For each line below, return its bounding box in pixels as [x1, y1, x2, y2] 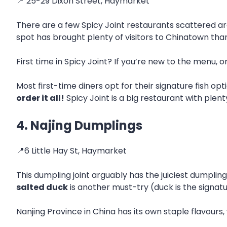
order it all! [16, 92, 64, 104]
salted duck [16, 181, 68, 194]
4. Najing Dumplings [16, 117, 142, 134]
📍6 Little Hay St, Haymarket [16, 145, 127, 157]
